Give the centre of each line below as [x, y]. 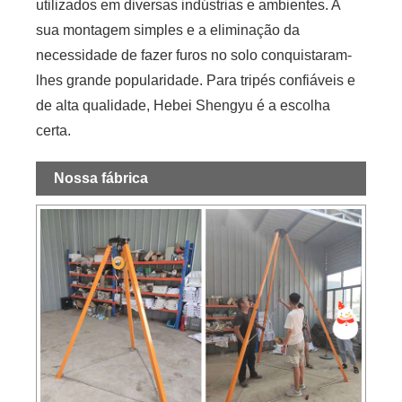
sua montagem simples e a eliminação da [168, 31]
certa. [54, 131]
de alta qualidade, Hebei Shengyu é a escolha [184, 106]
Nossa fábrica [103, 179]
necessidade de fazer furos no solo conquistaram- [194, 56]
